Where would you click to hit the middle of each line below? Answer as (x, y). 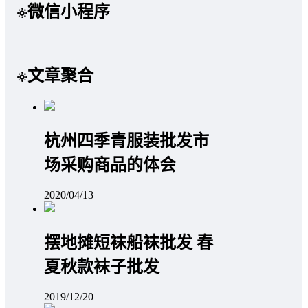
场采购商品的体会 (110, 165)
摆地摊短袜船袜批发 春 (129, 242)
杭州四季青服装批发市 (126, 141)
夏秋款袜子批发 (102, 266)
